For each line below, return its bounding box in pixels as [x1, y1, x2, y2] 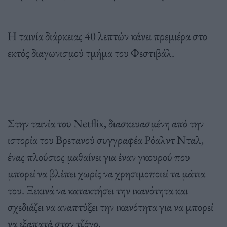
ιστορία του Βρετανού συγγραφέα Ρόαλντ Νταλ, [8, 132, 204, 147]
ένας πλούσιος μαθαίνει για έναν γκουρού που [8, 148, 190, 164]
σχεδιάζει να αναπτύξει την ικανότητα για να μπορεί [8, 199, 213, 214]
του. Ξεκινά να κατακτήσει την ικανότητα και [8, 182, 188, 198]
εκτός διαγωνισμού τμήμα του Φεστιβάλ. [8, 45, 174, 60]
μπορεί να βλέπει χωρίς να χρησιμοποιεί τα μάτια [8, 165, 205, 181]
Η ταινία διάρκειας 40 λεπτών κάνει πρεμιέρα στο [8, 28, 207, 44]
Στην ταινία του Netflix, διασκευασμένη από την [8, 115, 204, 131]
